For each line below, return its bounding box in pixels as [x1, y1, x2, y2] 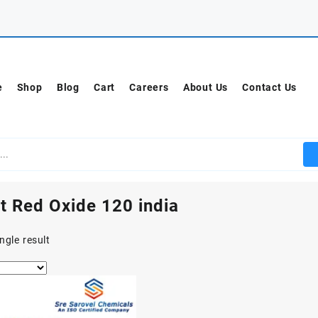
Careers [129, 82, 169, 94]
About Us [182, 82, 229, 94]
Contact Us [242, 82, 297, 94]
